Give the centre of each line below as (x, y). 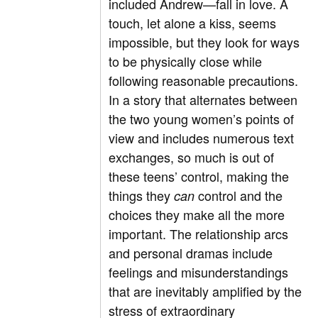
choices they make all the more (197, 215)
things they (142, 196)
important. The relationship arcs (199, 234)
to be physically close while (186, 61)
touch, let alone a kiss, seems (193, 23)
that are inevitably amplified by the (205, 291)
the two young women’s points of (202, 119)
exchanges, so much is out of (192, 157)
